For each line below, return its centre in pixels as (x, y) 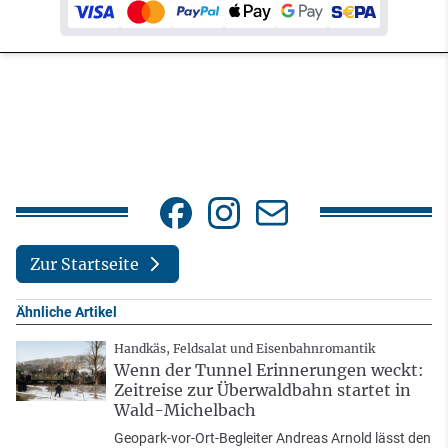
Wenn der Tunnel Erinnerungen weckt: (269, 370)
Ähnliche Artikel (66, 312)
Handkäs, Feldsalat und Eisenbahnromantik (244, 349)
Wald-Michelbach (185, 410)
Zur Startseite (84, 264)
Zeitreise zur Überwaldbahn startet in (262, 390)
